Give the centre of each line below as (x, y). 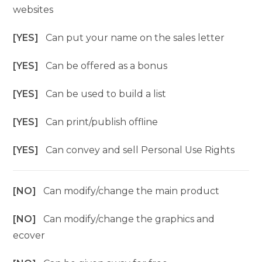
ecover (29, 236)
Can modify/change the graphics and (129, 219)
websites (33, 10)
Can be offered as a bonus (107, 66)
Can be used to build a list (106, 94)
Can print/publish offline (102, 122)
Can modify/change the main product (132, 191)
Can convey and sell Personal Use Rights (140, 150)
